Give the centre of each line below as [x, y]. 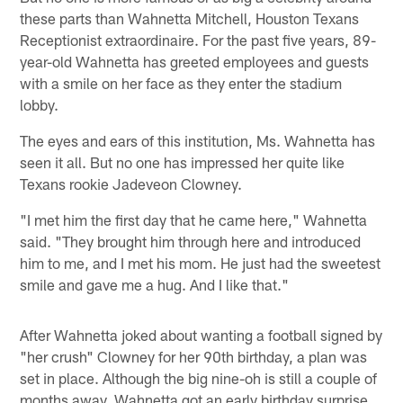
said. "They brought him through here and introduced [191, 241]
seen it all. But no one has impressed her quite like [183, 161]
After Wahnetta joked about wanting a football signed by [201, 334]
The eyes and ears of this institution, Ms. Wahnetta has [198, 140]
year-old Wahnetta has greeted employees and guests [195, 61]
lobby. [40, 104]
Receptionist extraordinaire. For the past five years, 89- [198, 39]
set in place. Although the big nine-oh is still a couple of [199, 377]
